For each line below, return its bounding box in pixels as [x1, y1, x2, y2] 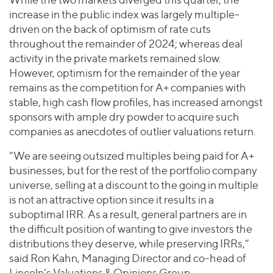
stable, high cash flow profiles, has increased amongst [9, 96, 263, 109]
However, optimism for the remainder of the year [9, 66, 240, 80]
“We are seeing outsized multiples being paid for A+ [9, 149, 254, 163]
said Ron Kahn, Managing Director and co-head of [9, 252, 246, 265]
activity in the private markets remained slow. [9, 52, 221, 65]
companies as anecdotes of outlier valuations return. [9, 125, 256, 138]
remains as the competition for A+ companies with [9, 81, 246, 94]
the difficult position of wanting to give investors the [9, 222, 252, 236]
